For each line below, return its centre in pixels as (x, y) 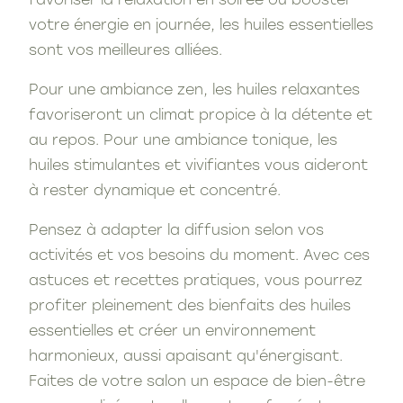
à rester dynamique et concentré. (155, 191)
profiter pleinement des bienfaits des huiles (190, 306)
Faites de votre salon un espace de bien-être (197, 382)
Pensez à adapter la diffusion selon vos (176, 231)
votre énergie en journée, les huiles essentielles (201, 26)
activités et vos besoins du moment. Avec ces (199, 256)
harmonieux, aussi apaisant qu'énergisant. (186, 357)
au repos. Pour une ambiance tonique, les (183, 141)
